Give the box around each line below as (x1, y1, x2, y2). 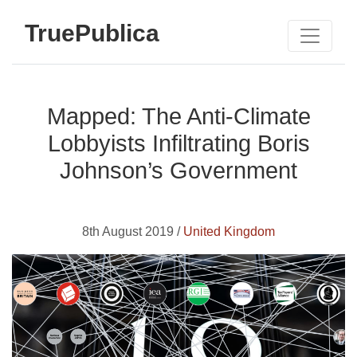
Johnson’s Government (60, 158, 297, 183)
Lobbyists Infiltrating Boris (47, 131, 310, 156)
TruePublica (25, 19, 159, 46)
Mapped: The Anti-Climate (46, 104, 311, 129)
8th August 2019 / (82, 225, 183, 238)
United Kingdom (183, 225, 275, 238)
